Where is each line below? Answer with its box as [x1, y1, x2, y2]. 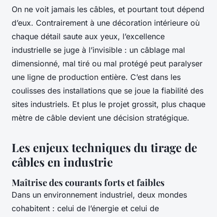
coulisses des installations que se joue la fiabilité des [12, 85, 203, 95]
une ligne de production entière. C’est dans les [12, 72, 181, 82]
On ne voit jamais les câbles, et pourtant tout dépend [12, 4, 204, 14]
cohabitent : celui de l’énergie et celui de [12, 203, 159, 213]
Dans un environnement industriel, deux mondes [12, 189, 187, 200]
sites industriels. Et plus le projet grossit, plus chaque [12, 99, 205, 109]
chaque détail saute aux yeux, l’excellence [12, 31, 165, 41]
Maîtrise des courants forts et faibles [12, 176, 165, 188]
